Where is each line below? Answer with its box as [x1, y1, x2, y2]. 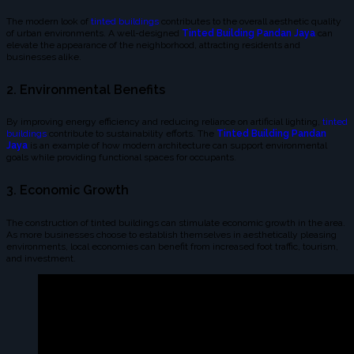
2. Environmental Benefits [6, 81, 165, 97]
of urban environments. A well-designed [6, 27, 182, 39]
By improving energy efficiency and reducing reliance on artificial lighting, [6, 116, 322, 128]
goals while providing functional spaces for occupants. [6, 152, 236, 164]
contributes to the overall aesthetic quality [159, 15, 341, 27]
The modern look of [6, 15, 91, 27]
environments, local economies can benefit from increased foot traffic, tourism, [6, 240, 338, 252]
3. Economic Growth [6, 183, 129, 198]
